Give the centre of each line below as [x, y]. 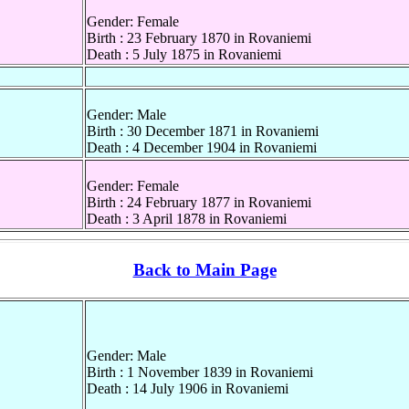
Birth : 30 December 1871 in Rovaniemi [203, 131]
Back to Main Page [204, 270]
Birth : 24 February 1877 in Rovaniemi [199, 203]
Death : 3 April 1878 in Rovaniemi [187, 219]
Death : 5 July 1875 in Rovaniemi [184, 55]
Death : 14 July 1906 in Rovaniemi [188, 388]
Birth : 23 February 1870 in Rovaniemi [199, 38]
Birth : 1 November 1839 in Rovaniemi [200, 372]
